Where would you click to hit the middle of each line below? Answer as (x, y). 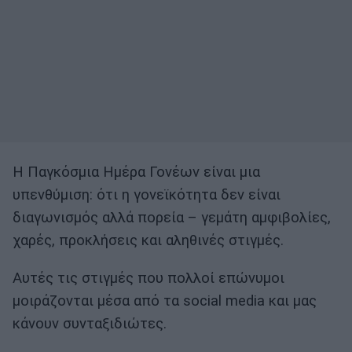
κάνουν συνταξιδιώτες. (90, 323)
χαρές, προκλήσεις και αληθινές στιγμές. (148, 241)
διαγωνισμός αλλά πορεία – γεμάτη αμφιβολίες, (172, 218)
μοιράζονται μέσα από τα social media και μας (165, 301)
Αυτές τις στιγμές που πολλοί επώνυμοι (148, 278)
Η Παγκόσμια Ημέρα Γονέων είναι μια (136, 172)
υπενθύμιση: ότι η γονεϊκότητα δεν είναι (147, 195)
